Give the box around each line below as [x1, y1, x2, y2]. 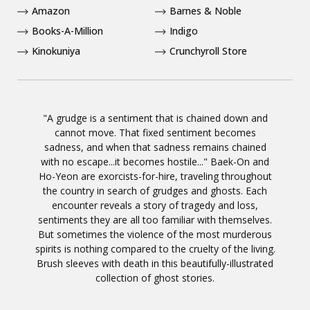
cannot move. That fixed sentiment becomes [54, 126, 256, 140]
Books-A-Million [32, 24, 103, 38]
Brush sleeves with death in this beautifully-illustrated [37, 257, 273, 271]
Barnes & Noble [170, 4, 241, 18]
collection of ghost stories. [95, 271, 215, 285]
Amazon [32, 4, 70, 18]
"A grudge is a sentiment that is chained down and [42, 111, 268, 125]
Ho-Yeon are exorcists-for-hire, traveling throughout [38, 170, 272, 183]
